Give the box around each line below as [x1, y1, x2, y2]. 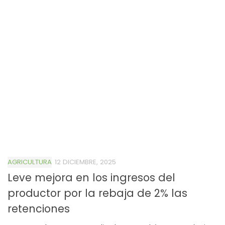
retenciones [8, 201, 70, 216]
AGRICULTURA [8, 157, 52, 167]
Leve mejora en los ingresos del [8, 170, 175, 185]
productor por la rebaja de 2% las [8, 185, 187, 200]
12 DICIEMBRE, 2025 [55, 157, 116, 167]
